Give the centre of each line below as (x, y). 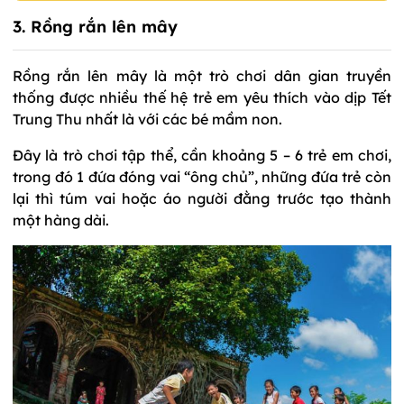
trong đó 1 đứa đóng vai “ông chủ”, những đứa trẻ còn (202, 177)
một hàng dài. (61, 220)
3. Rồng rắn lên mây (95, 27)
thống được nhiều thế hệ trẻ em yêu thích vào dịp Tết (202, 98)
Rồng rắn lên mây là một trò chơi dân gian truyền (202, 76)
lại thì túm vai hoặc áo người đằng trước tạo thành (202, 199)
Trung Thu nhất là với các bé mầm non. (147, 119)
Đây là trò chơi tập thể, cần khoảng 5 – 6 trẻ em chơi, (202, 156)
